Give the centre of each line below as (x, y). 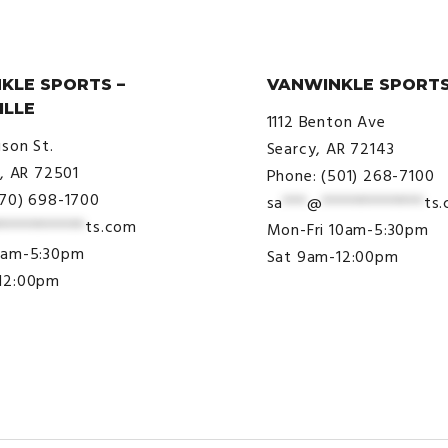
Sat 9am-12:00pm (332, 257)
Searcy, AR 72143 (330, 149)
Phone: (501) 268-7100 (350, 176)
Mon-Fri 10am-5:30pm (347, 230)
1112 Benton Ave (326, 122)
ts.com (111, 227)
